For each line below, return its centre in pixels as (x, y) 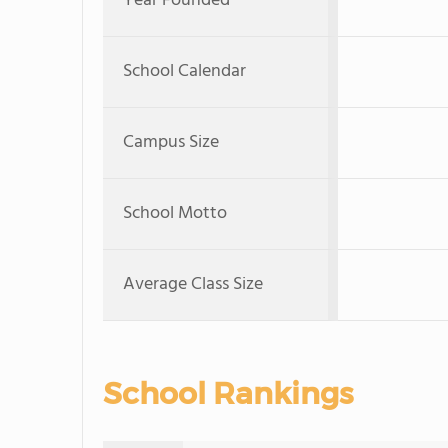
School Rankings (228, 393)
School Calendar (184, 71)
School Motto (175, 213)
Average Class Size (193, 284)
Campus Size (171, 142)
